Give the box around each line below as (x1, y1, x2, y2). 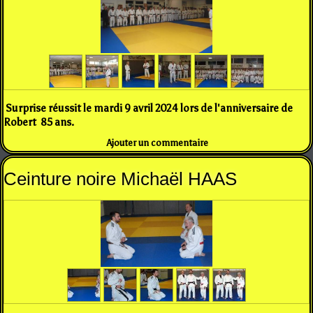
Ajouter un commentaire (107, 137, 209, 148)
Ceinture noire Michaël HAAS (3, 168, 237, 189)
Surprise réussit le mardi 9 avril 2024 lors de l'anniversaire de (3, 101, 293, 115)
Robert (3, 115, 36, 129)
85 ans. (36, 115, 74, 129)
